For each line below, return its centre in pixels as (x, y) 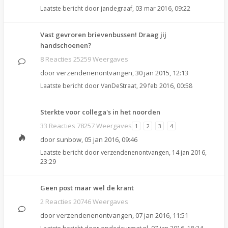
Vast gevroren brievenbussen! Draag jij (103, 35)
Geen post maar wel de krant (87, 188)
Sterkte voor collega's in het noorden (100, 112)
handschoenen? (66, 45)
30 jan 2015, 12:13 (162, 73)
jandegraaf (117, 8)
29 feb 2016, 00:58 (166, 86)
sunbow (69, 139)
